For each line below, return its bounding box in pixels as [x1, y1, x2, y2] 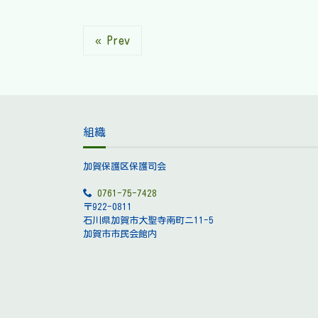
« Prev [95, 34, 130, 46]
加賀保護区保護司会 [83, 161, 166, 171]
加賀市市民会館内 [83, 229, 157, 238]
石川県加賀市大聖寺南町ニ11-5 [83, 215, 214, 225]
